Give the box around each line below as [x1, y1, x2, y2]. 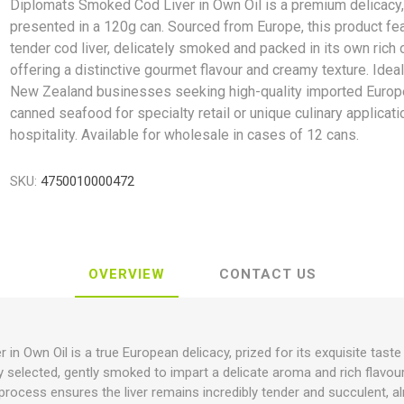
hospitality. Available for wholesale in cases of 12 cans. [10, 126, 360, 143]
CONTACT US [218, 266, 317, 282]
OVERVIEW [87, 266, 165, 282]
